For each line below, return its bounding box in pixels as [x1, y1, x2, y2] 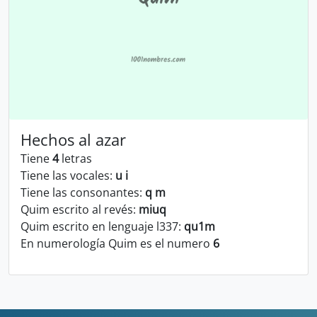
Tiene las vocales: [21, 168, 115, 183]
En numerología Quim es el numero [21, 236, 213, 251]
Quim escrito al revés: [21, 202, 139, 217]
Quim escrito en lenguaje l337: [21, 219, 184, 234]
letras [59, 151, 92, 166]
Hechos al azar [21, 129, 126, 150]
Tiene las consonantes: [21, 185, 145, 200]
